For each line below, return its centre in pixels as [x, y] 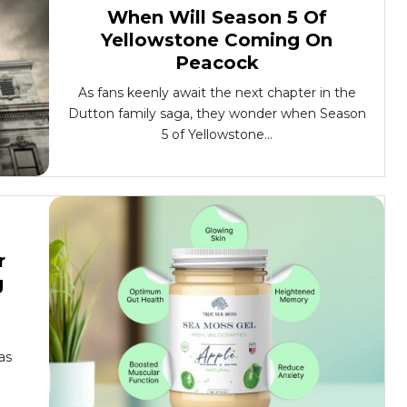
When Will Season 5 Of [217, 17]
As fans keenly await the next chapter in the [217, 93]
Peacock [217, 63]
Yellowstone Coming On [217, 40]
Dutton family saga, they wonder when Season [217, 114]
